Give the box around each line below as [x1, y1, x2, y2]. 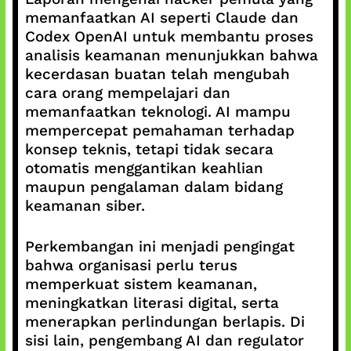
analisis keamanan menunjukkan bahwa [24, 45, 318, 64]
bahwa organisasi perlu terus [24, 256, 237, 274]
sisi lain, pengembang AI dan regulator [24, 331, 304, 349]
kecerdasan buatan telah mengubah [24, 64, 290, 83]
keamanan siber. [24, 196, 145, 215]
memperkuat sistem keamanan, [24, 275, 257, 293]
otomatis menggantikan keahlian [24, 158, 263, 177]
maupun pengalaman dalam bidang [24, 177, 283, 196]
